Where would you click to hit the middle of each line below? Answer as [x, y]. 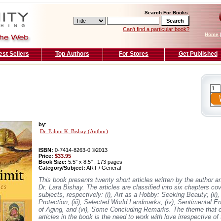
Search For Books [166, 13]
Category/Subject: [62, 168]
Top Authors [72, 54]
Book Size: [53, 162]
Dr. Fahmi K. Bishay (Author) [74, 132]
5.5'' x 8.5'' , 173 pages [94, 162]
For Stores [134, 54]
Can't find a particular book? [156, 29]
